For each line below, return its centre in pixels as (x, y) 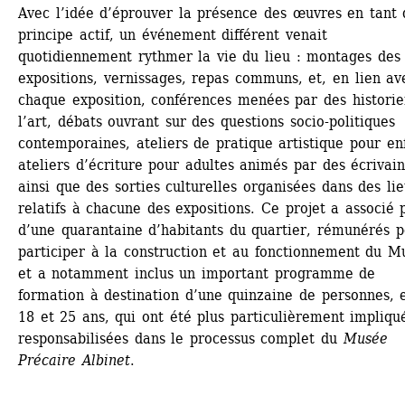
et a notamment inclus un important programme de (197, 274)
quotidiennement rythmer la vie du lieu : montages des (209, 57)
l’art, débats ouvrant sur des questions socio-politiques (207, 122)
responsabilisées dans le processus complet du (181, 339)
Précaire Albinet (74, 361)
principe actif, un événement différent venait (173, 35)
